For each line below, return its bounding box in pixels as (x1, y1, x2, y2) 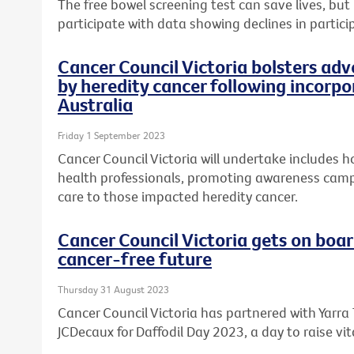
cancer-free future (58, 246, 212, 270)
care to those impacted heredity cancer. (58, 186, 298, 205)
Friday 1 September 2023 (58, 128, 165, 141)
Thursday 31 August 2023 (58, 282, 169, 296)
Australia (58, 92, 133, 116)
